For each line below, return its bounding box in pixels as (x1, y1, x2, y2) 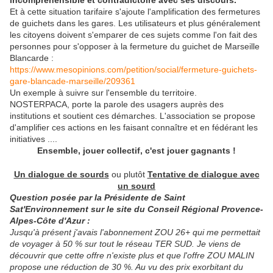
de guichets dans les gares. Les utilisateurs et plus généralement (10, 18, 260, 29)
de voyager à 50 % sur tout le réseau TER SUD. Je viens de (10, 239, 241, 249)
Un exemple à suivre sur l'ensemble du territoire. (10, 88, 197, 98)
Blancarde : (10, 53, 54, 63)
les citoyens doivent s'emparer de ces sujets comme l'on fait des (10, 30, 257, 40)
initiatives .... (10, 134, 57, 144)
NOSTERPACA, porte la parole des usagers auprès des (10, 99, 224, 110)
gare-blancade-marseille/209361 (10, 76, 135, 87)
